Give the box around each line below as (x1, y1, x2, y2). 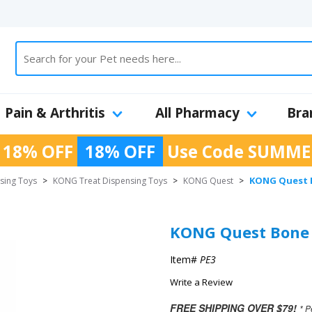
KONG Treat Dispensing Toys (53, 175, 167, 187)
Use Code (163, 140, 248, 163)
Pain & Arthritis (5, 104, 105, 122)
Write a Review (170, 276, 233, 288)
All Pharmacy (155, 104, 240, 122)
